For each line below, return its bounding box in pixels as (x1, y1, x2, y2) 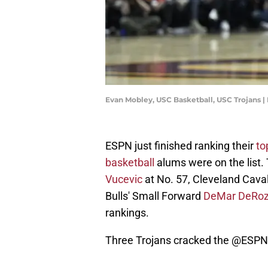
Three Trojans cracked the (105, 234, 232, 247)
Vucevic (105, 173, 142, 186)
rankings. (105, 206, 149, 220)
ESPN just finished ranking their (105, 139, 256, 153)
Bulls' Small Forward (105, 190, 203, 203)
